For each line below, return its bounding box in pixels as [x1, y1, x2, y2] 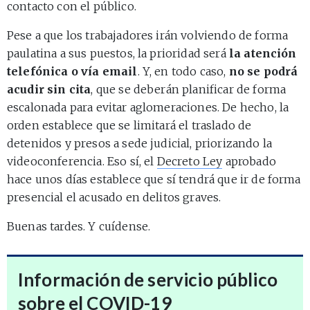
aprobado [222, 154, 276, 168]
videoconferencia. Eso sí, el [7, 154, 157, 168]
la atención [228, 46, 297, 60]
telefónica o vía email [7, 64, 138, 78]
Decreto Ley [156, 154, 223, 168]
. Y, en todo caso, [137, 64, 229, 78]
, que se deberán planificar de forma [91, 82, 286, 96]
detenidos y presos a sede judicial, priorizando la [7, 136, 273, 150]
